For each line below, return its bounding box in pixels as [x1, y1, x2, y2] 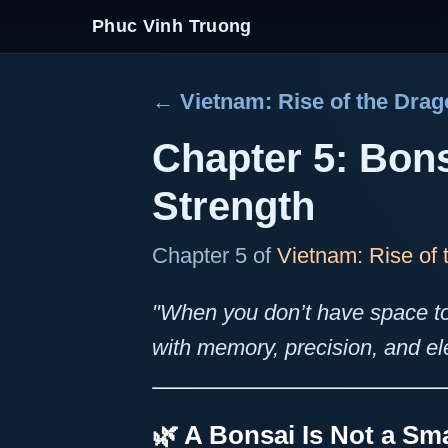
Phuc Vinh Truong [92, 16, 252, 36]
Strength [152, 183, 315, 229]
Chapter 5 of [152, 243, 277, 268]
